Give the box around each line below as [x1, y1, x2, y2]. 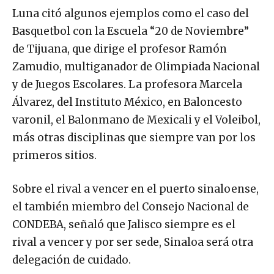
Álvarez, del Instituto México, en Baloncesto [12, 95, 242, 109]
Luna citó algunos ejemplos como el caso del [12, 7, 249, 21]
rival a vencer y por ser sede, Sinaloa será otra [12, 235, 253, 250]
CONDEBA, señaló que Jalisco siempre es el [12, 218, 235, 232]
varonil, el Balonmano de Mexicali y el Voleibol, [12, 113, 261, 127]
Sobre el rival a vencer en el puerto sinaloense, [12, 182, 259, 196]
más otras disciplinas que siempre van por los [12, 131, 256, 145]
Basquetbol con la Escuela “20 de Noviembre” [12, 24, 249, 39]
